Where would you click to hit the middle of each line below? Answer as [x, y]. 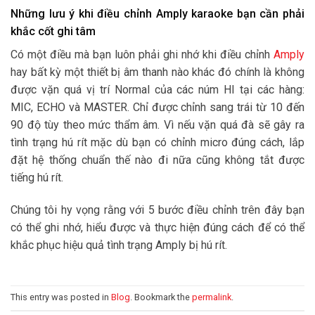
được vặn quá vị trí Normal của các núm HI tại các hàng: [157, 90]
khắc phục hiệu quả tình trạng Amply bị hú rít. [119, 245]
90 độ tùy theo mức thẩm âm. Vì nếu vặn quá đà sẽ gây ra [157, 125]
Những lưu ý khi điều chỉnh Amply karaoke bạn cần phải [157, 14]
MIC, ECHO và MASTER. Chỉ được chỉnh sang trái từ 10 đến [157, 108]
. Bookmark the [161, 297]
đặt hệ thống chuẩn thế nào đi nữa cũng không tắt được [157, 160]
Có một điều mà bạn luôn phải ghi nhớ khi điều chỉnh [142, 55]
